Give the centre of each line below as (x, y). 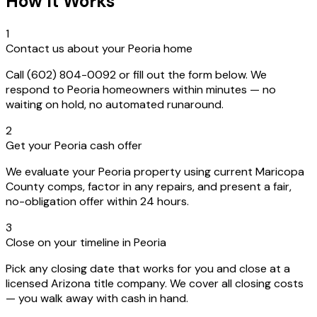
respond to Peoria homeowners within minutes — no (141, 89)
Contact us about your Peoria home (99, 48)
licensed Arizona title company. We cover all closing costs (155, 283)
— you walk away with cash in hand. (97, 298)
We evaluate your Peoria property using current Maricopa (155, 171)
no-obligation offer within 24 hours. (97, 201)
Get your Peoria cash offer (74, 145)
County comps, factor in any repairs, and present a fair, (149, 186)
